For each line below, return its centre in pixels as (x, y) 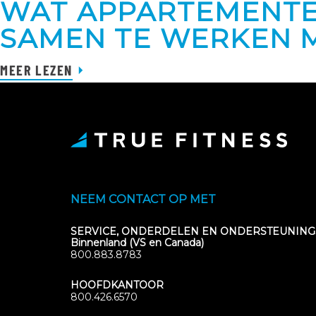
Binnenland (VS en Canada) (137, 243)
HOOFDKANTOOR (117, 285)
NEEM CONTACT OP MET (143, 199)
